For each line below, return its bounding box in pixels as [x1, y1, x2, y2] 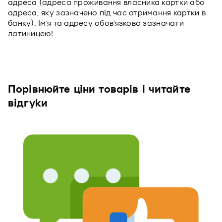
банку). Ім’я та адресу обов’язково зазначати [8, 19, 184, 28]
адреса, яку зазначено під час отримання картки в [8, 8, 206, 17]
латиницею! [8, 29, 54, 38]
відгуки [8, 98, 48, 110]
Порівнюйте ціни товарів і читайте [8, 84, 190, 96]
